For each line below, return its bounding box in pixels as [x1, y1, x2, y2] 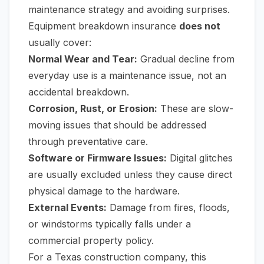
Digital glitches [167, 152, 233, 164]
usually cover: [28, 37, 91, 48]
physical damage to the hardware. [28, 185, 180, 197]
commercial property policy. [28, 235, 154, 246]
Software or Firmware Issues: [28, 152, 167, 164]
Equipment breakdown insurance [28, 20, 179, 32]
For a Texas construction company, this [28, 251, 206, 263]
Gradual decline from [137, 53, 235, 65]
